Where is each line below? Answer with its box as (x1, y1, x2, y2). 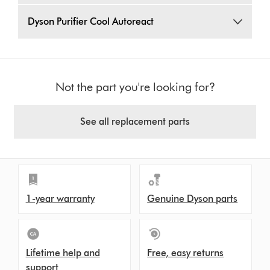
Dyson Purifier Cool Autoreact (28, 16, 154, 28)
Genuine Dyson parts (147, 193, 238, 205)
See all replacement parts (80, 116, 190, 128)
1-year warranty (25, 193, 95, 205)
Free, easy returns (147, 247, 224, 259)
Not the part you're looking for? (55, 80, 215, 95)
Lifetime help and (25, 247, 100, 259)
